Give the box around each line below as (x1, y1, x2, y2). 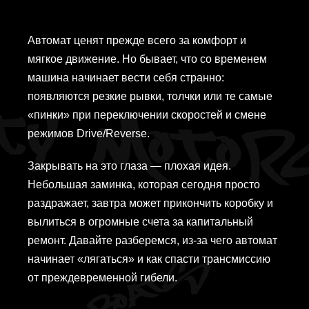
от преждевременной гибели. (28, 272, 177, 284)
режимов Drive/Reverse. (28, 128, 150, 140)
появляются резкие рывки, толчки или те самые (28, 90, 272, 103)
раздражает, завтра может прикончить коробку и (28, 197, 273, 210)
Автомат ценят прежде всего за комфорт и (28, 34, 246, 47)
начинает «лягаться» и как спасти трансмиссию (28, 253, 270, 266)
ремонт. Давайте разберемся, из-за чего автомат (28, 235, 277, 247)
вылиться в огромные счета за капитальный (28, 216, 253, 228)
